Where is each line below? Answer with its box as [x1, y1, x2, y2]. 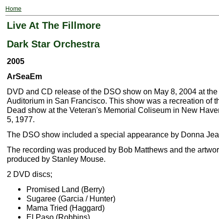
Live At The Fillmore [7, 20, 101, 31]
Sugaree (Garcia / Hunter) [26, 194, 115, 203]
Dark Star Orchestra [7, 38, 100, 49]
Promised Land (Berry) [26, 185, 105, 194]
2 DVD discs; [7, 170, 52, 179]
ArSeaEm [7, 72, 42, 81]
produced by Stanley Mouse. [7, 154, 106, 164]
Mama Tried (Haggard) [26, 203, 105, 213]
